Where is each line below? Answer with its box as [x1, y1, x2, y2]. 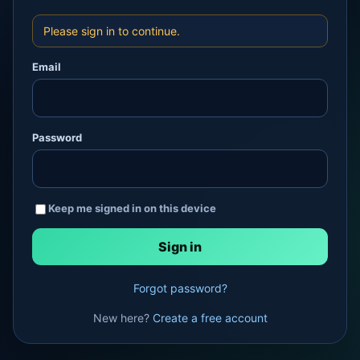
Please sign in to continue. [43, 24, 180, 38]
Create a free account [152, 311, 268, 325]
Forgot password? [133, 281, 227, 295]
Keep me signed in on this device [48, 202, 216, 215]
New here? [92, 311, 153, 325]
